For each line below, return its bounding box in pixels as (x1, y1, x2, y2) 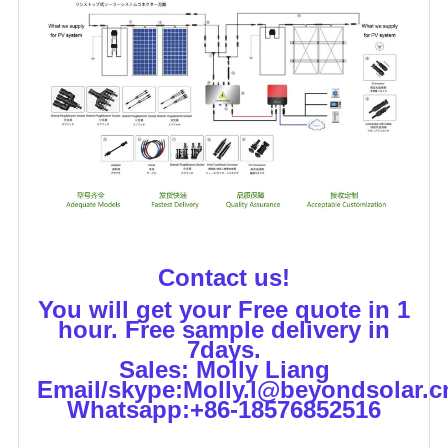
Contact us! (158, 264, 290, 292)
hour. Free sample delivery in (58, 316, 390, 344)
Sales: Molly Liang (118, 356, 330, 384)
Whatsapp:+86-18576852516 (67, 396, 381, 424)
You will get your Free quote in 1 (38, 296, 410, 324)
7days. (187, 336, 261, 364)
